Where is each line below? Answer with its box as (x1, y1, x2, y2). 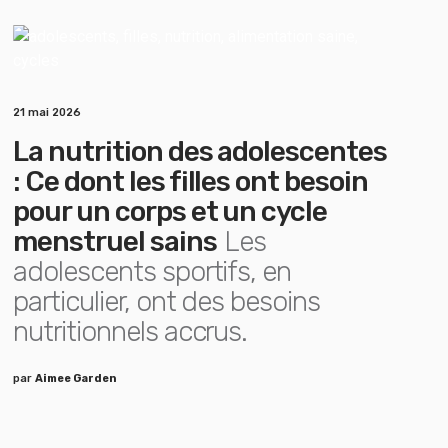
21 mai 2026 (13, 106, 82, 119)
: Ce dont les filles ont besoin (13, 165, 368, 198)
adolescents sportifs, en (13, 255, 292, 288)
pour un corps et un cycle (13, 195, 328, 228)
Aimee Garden (35, 372, 118, 385)
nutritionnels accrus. (13, 315, 248, 348)
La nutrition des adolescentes (13, 135, 387, 168)
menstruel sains (13, 225, 217, 258)
